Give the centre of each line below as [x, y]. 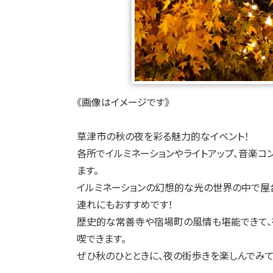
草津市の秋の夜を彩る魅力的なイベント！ [163, 136]
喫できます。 [101, 239]
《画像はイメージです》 [123, 102]
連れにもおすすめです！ [125, 204]
